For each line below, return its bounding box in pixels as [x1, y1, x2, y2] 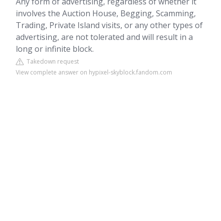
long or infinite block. [16, 43, 94, 54]
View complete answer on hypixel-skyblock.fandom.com [16, 68, 172, 76]
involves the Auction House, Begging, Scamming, [16, 8, 196, 19]
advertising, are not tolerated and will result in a [16, 32, 193, 42]
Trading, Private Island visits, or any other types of [16, 20, 203, 31]
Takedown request [24, 57, 79, 66]
